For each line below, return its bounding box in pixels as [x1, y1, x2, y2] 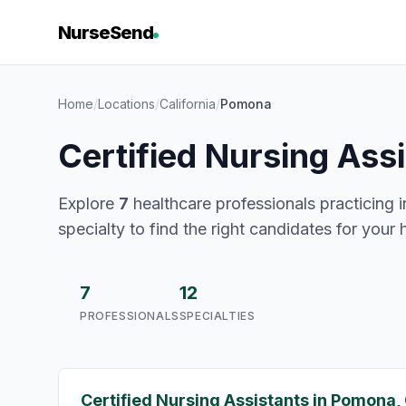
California [159, 96, 216, 111]
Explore [58, 194, 119, 213]
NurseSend [58, 22, 153, 43]
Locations [98, 96, 155, 111]
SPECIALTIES [179, 309, 256, 323]
